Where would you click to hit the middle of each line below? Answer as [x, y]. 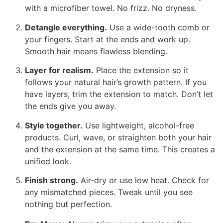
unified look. [48, 161]
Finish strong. [52, 180]
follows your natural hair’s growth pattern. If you [116, 82]
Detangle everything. [66, 27]
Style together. [54, 125]
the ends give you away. [70, 106]
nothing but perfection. [68, 204]
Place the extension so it [141, 70]
